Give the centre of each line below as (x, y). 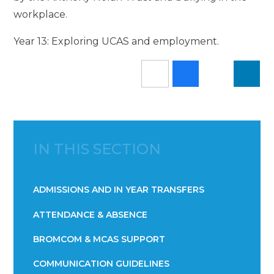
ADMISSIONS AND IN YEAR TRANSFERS (119, 190)
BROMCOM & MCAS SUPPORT (99, 239)
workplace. (41, 15)
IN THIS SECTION (97, 149)
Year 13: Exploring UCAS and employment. (118, 42)
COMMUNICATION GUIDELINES (102, 264)
